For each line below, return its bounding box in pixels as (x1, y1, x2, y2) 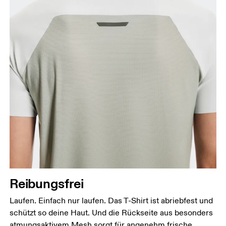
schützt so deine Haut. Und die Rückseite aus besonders (10, 208, 213, 218)
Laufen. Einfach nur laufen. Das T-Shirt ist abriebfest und (10, 196, 213, 206)
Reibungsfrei (10, 175, 84, 192)
